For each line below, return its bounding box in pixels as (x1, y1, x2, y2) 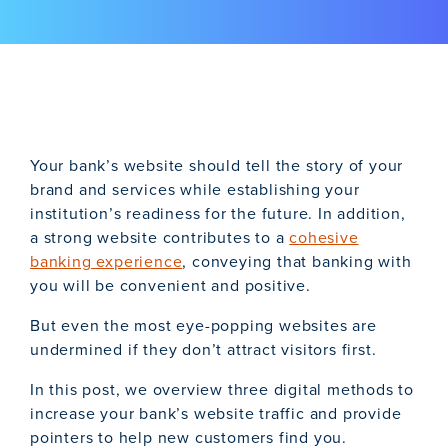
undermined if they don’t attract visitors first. (30, 338, 377, 362)
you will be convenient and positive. (30, 274, 311, 298)
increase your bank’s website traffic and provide (30, 402, 402, 426)
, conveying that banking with (182, 250, 412, 274)
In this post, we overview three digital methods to (30, 378, 414, 402)
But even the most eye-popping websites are (30, 314, 377, 338)
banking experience (30, 250, 183, 274)
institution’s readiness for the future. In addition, (30, 202, 406, 226)
